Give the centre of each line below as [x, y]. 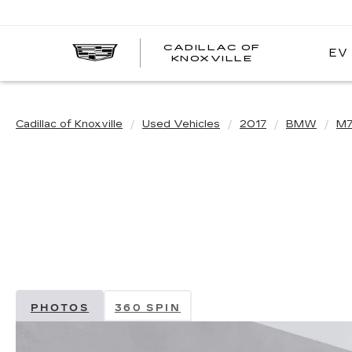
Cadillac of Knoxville [69, 124]
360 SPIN [148, 308]
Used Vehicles [181, 124]
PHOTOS [60, 308]
